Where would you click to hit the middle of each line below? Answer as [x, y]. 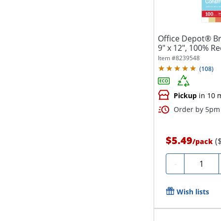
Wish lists [193, 192]
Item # [167, 58]
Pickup [185, 95]
